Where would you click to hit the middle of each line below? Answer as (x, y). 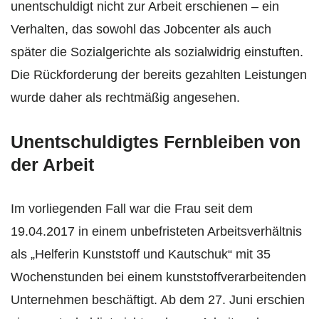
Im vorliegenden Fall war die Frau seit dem (132, 208)
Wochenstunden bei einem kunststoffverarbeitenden (158, 277)
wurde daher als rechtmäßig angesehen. (125, 97)
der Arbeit (52, 164)
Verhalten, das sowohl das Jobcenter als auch (141, 29)
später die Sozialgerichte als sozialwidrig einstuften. (157, 52)
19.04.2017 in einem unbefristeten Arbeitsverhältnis (156, 231)
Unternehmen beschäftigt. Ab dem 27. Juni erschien (158, 299)
